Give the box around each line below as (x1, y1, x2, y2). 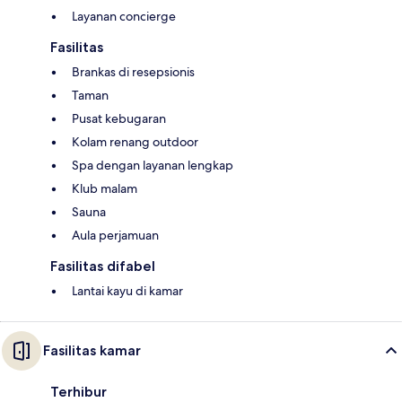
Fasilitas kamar (43, 341, 141, 359)
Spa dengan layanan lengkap (72, 156, 233, 173)
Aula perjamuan (72, 226, 159, 243)
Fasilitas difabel (50, 257, 155, 275)
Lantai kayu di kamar (72, 282, 183, 299)
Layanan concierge (72, 7, 176, 24)
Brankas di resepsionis (72, 63, 195, 80)
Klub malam (72, 179, 137, 197)
